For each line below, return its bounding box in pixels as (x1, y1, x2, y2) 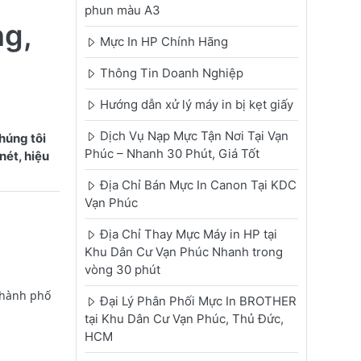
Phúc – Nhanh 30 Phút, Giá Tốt (84, 146, 259, 162)
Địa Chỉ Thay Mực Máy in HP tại (99, 226, 277, 243)
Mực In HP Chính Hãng (99, 34, 228, 50)
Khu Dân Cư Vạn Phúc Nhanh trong (84, 244, 283, 260)
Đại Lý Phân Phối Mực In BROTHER (99, 293, 297, 309)
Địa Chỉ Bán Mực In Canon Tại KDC (99, 177, 297, 193)
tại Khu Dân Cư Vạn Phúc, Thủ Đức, (84, 311, 284, 327)
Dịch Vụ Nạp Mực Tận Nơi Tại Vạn (99, 128, 288, 144)
